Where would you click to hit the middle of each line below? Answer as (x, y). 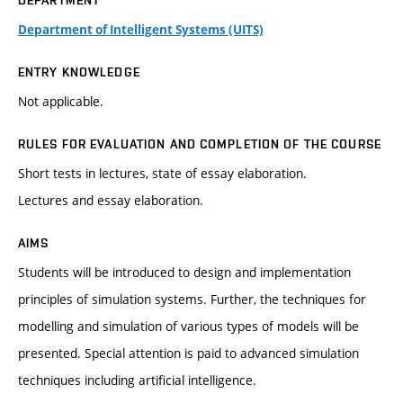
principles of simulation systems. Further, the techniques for (192, 299)
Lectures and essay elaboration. (111, 200)
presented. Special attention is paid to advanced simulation (188, 353)
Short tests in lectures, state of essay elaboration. (162, 173)
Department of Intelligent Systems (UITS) (141, 30)
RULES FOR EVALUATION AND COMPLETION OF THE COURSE (200, 144)
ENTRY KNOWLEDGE (79, 72)
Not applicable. (61, 101)
